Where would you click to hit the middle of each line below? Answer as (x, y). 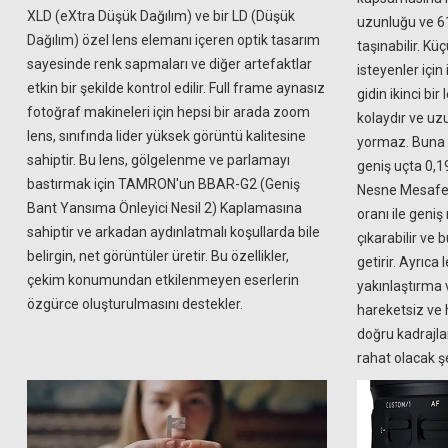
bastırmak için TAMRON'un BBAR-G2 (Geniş (163, 184)
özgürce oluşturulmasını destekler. (135, 304)
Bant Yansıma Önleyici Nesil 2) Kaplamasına (164, 208)
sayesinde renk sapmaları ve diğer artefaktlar (169, 64)
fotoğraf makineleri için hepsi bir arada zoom (168, 112)
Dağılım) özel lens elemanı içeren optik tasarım (173, 40)
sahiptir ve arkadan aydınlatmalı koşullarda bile (173, 232)
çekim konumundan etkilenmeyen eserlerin (163, 280)
